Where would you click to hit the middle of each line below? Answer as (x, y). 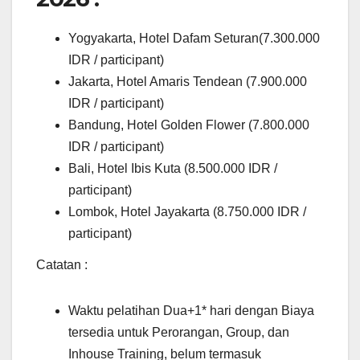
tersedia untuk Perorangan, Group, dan (179, 333)
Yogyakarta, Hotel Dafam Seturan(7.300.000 (194, 38)
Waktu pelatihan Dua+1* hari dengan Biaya (191, 311)
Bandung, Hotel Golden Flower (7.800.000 (189, 125)
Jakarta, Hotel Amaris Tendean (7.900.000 (188, 81)
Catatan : (62, 265)
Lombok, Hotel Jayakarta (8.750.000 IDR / (187, 211)
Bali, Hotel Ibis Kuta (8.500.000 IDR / (173, 168)
